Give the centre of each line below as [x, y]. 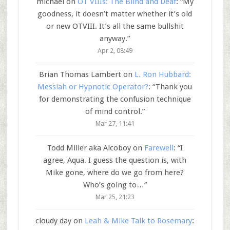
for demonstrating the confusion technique [115, 99]
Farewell [159, 148]
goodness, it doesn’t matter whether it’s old [115, 14]
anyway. [114, 38]
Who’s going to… [113, 185]
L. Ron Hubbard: [162, 75]
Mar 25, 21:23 [115, 197]
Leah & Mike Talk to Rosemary [139, 221]
